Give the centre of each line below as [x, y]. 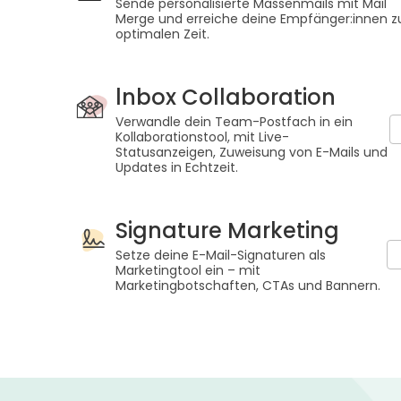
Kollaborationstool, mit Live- [202, 137]
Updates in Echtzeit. [177, 167]
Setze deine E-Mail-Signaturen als [221, 255]
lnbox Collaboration [226, 97]
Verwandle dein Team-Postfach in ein [234, 121]
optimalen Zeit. [162, 34]
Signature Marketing [227, 230]
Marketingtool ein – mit [188, 270]
